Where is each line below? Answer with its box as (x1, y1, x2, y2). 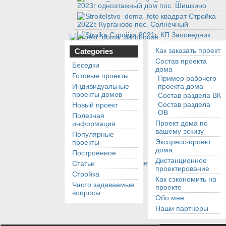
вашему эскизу (155, 127, 204, 136)
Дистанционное (155, 156, 207, 165)
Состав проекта (155, 57, 207, 66)
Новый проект (72, 101, 118, 109)
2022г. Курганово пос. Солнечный (77, 20, 188, 29)
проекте (155, 183, 182, 192)
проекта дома (158, 82, 203, 91)
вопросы (72, 189, 100, 197)
